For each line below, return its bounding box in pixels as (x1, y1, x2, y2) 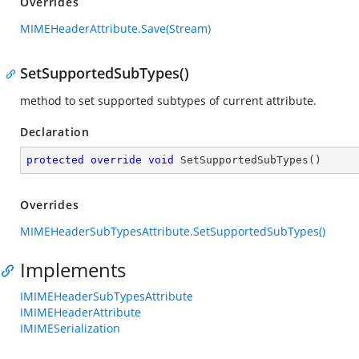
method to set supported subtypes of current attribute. (20, 93, 317, 108)
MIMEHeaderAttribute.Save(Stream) (20, 21, 211, 36)
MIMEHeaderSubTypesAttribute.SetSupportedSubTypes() (20, 224, 325, 239)
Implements (20, 256, 126, 283)
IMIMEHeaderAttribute (20, 305, 141, 320)
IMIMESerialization (20, 321, 120, 336)
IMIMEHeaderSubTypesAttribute (20, 288, 193, 304)
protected (26, 154, 84, 166)
